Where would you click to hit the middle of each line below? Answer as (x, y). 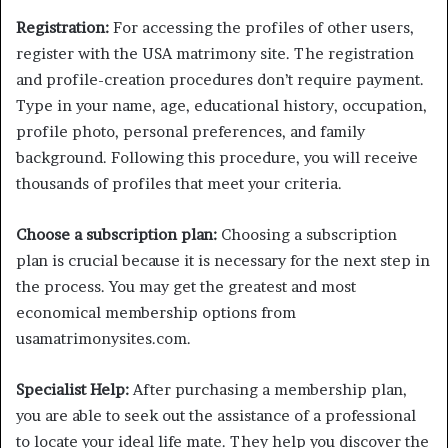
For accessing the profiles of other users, (261, 27)
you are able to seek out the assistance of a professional (216, 415)
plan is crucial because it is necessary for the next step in (223, 260)
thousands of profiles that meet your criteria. (179, 183)
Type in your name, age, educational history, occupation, (221, 105)
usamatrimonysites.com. (103, 338)
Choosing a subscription (307, 234)
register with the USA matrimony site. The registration (215, 53)
